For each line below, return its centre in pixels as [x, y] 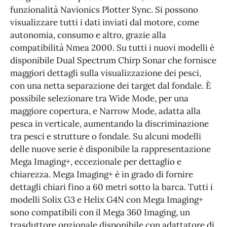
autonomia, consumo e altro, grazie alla [88, 35]
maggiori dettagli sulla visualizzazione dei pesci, [106, 73]
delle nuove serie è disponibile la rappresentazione [110, 149]
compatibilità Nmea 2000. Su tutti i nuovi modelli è [112, 48]
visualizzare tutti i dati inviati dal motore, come [105, 23]
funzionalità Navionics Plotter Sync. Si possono [104, 10]
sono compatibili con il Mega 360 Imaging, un [100, 213]
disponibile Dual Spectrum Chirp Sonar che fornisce [113, 61]
